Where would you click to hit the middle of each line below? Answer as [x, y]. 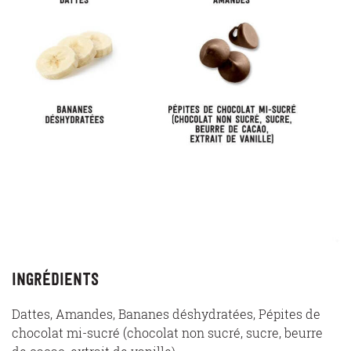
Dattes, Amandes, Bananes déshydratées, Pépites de [166, 314]
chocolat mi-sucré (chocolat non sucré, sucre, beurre [167, 333]
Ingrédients [55, 279]
